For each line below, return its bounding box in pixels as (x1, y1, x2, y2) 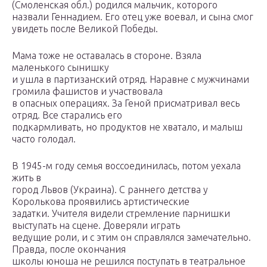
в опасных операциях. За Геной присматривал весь (12, 98, 240, 109)
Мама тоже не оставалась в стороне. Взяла (12, 50, 201, 61)
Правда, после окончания (12, 244, 126, 255)
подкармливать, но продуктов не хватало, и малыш (12, 122, 243, 133)
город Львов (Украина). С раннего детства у (12, 184, 208, 195)
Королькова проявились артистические (12, 196, 190, 207)
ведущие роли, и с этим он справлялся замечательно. (12, 232, 251, 243)
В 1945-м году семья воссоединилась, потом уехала (12, 160, 241, 172)
